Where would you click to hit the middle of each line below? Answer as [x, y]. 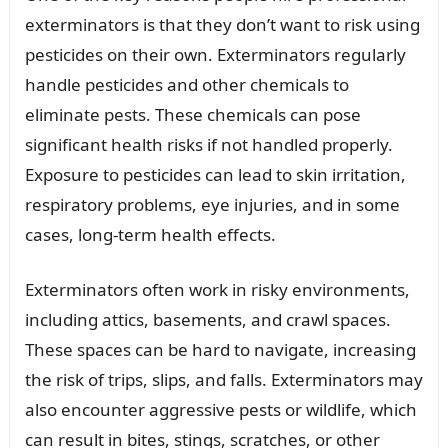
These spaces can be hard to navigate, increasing [220, 350]
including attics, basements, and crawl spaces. [207, 320]
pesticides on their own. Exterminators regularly [215, 55]
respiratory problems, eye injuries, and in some [212, 205]
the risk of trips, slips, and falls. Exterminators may [223, 380]
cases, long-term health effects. [150, 235]
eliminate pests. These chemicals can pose [192, 115]
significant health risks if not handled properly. [208, 145]
